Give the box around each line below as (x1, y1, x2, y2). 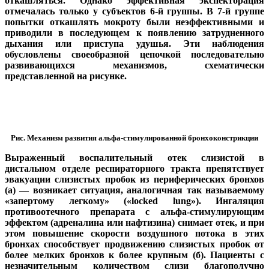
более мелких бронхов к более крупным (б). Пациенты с (5, 250, 264, 261)
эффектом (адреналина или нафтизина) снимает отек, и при (5, 217, 264, 228)
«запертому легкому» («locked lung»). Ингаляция (5, 196, 264, 207)
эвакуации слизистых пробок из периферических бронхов (5, 174, 264, 185)
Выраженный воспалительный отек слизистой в (5, 153, 264, 163)
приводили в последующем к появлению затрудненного (5, 28, 264, 38)
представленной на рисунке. (5, 71, 127, 82)
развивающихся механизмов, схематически (5, 60, 264, 71)
